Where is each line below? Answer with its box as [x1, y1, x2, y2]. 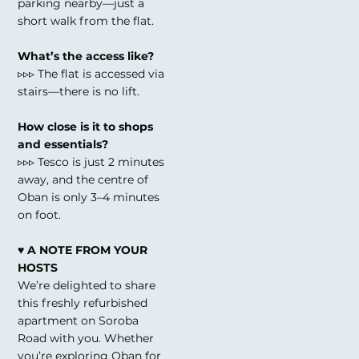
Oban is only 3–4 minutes [18, 189, 160, 204]
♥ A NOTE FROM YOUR [18, 242, 148, 257]
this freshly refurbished [18, 295, 148, 310]
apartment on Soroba [18, 313, 139, 328]
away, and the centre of [18, 171, 149, 187]
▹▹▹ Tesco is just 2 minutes [18, 154, 165, 169]
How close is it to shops [18, 119, 154, 134]
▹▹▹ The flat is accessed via [18, 66, 165, 81]
